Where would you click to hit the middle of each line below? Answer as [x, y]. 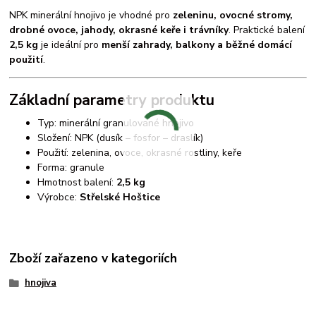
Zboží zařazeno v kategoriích [93, 259]
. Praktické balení [267, 30]
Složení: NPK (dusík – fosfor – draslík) [121, 138]
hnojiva [40, 283]
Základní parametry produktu [112, 100]
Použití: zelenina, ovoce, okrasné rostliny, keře [140, 152]
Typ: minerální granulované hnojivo [116, 123]
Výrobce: [59, 197]
